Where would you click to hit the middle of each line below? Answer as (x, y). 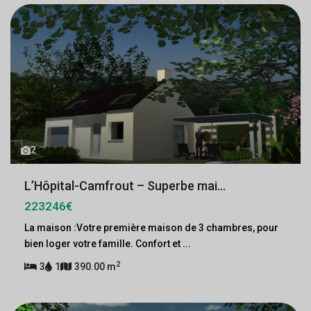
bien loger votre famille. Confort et (103, 244)
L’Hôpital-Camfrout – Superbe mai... (125, 186)
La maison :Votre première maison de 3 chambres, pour (151, 228)
